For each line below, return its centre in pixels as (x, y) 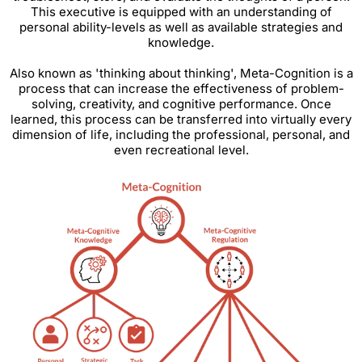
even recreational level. (181, 150)
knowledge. (181, 43)
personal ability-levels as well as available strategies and (181, 27)
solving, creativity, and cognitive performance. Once (181, 104)
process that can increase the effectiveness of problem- (181, 89)
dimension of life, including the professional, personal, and (181, 135)
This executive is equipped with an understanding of (181, 12)
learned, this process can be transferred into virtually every (181, 120)
